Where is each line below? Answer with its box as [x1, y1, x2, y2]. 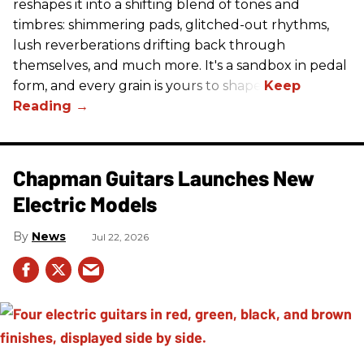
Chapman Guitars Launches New [13, 165, 314, 191]
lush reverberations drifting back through [13, 37, 285, 54]
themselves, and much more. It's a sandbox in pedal [13, 58, 347, 74]
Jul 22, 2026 [92, 231, 149, 244]
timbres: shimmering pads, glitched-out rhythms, [13, 17, 329, 33]
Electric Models [13, 191, 157, 217]
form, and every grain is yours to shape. [13, 78, 264, 94]
